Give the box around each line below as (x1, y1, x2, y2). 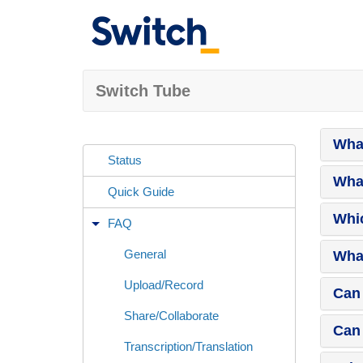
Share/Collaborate (124, 309, 219, 322)
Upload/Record (124, 278, 203, 292)
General (124, 247, 166, 261)
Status (108, 153, 142, 167)
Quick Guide (108, 185, 174, 199)
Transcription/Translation (124, 340, 253, 353)
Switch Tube (96, 82, 190, 100)
